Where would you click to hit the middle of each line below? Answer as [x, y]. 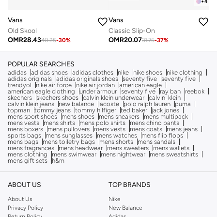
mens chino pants [155, 123]
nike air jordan [95, 85]
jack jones [165, 110]
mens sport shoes [32, 116]
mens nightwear [123, 154]
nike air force [54, 85]
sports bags [24, 135]
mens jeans [182, 129]
